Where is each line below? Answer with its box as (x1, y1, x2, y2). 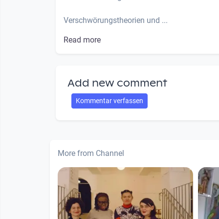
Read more (64, 35, 101, 44)
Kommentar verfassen (76, 96, 143, 105)
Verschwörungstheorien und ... (64, 15, 168, 25)
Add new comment (67, 76, 167, 89)
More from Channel (58, 148, 124, 158)
